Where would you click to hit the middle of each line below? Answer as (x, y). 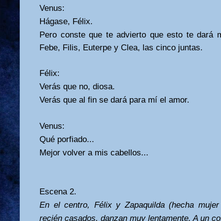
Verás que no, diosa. (77, 86)
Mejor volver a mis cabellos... (94, 152)
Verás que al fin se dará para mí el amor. (114, 100)
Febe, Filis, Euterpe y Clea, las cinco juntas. (121, 47)
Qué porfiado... (67, 139)
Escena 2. (58, 191)
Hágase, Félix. (66, 21)
